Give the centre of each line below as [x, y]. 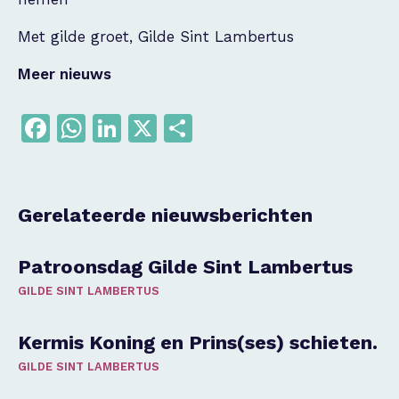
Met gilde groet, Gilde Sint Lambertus [156, 37]
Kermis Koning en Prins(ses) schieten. [198, 342]
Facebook [115, 128]
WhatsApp [156, 128]
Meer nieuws [65, 74]
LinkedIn [179, 128]
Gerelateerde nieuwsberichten [165, 215]
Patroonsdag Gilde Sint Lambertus [185, 267]
